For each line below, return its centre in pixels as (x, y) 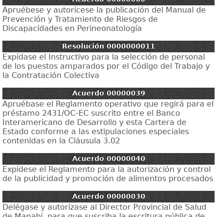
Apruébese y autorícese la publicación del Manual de (104, 10)
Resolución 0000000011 (108, 46)
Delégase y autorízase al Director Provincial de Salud (104, 207)
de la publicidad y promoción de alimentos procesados (108, 178)
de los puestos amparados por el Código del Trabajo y (106, 66)
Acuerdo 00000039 (108, 93)
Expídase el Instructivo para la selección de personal (104, 57)
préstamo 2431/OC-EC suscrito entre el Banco (91, 113)
